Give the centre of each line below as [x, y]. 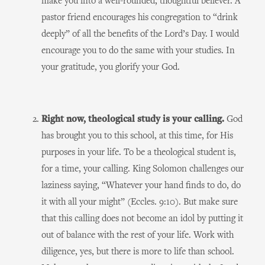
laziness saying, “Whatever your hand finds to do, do [141, 186]
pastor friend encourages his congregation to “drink [140, 18]
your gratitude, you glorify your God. [111, 67]
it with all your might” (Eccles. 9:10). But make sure [140, 202]
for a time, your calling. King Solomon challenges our [143, 169]
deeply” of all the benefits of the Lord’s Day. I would [140, 34]
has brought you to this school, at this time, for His [137, 136]
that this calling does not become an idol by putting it [142, 219]
